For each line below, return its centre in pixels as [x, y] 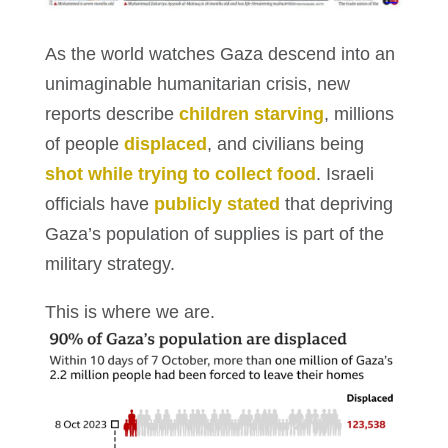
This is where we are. [129, 311]
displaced [165, 143]
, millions [358, 113]
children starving [251, 113]
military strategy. [109, 263]
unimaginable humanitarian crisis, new [197, 83]
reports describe [111, 113]
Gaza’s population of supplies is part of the [214, 233]
